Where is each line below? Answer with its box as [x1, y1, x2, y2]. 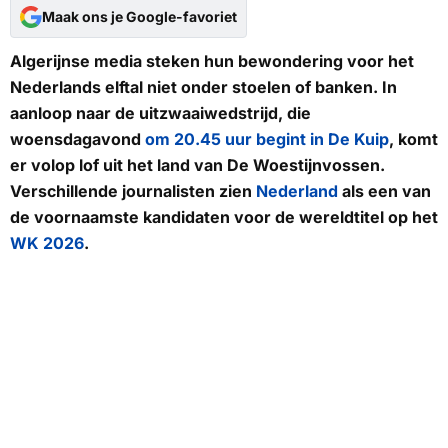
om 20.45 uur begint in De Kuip [145, 129, 389, 150]
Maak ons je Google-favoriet [42, 8, 237, 26]
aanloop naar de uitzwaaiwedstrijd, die [10, 103, 311, 124]
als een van [338, 181, 431, 202]
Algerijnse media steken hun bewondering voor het [10, 51, 414, 72]
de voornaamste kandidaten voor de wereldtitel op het [10, 207, 438, 228]
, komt [389, 129, 438, 150]
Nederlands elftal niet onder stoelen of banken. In [10, 77, 397, 98]
